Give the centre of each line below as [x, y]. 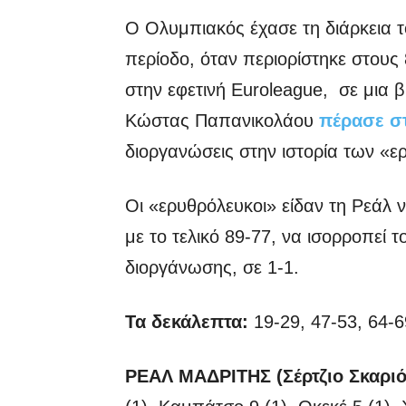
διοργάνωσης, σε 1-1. [212, 267]
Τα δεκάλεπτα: [187, 322]
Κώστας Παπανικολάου [219, 121]
